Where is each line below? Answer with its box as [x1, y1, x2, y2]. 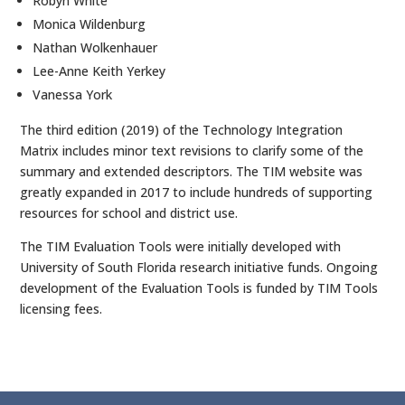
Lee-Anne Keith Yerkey [33, 62, 166, 80]
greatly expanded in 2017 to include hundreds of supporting [20, 184, 373, 201]
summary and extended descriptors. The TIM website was [20, 163, 363, 180]
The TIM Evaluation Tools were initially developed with [20, 238, 342, 255]
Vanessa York [33, 86, 113, 103]
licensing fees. [20, 300, 103, 317]
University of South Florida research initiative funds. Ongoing [20, 259, 379, 276]
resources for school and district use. [20, 204, 239, 221]
